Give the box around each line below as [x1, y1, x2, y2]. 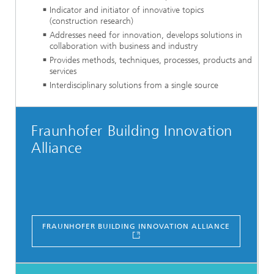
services [50, 65, 76, 76]
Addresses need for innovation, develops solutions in [50, 29, 242, 40]
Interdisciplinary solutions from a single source [50, 80, 218, 91]
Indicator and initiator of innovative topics [50, 4, 204, 15]
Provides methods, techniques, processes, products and [50, 54, 252, 65]
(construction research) [50, 15, 133, 26]
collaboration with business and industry [50, 40, 198, 51]
